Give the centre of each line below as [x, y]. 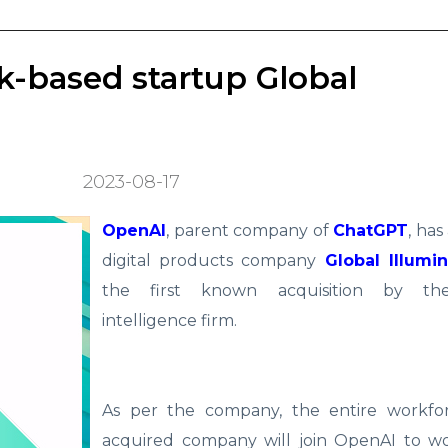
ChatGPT [371, 230]
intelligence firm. [169, 320]
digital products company [213, 260]
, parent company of [250, 230]
